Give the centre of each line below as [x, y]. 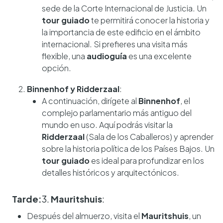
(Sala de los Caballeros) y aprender [149, 136]
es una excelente [159, 56]
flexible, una [64, 56]
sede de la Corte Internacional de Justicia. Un [124, 8]
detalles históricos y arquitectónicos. [111, 172]
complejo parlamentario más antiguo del [117, 112]
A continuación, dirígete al [90, 101]
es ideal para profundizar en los [147, 160]
